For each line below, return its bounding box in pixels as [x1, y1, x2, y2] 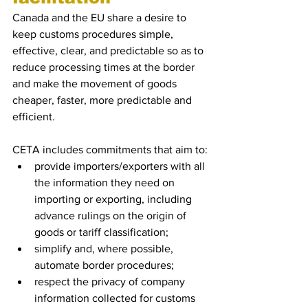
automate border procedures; [34, 259, 174, 271]
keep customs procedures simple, [12, 28, 176, 40]
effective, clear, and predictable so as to [12, 45, 206, 56]
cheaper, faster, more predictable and [12, 94, 195, 106]
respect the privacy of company [34, 276, 188, 287]
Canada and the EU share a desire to [12, 12, 189, 23]
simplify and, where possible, [34, 243, 176, 254]
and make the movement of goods [12, 78, 179, 89]
